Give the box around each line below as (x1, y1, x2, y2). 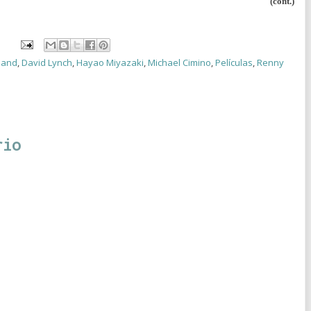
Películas (215, 56, 253, 69)
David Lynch (22, 56, 72, 69)
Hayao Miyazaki (76, 56, 144, 69)
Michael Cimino (148, 56, 211, 69)
